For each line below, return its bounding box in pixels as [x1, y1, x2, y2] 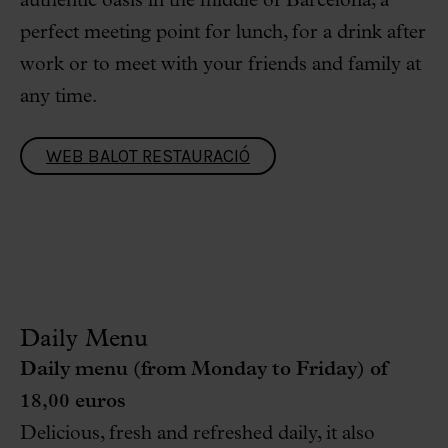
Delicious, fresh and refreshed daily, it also [20, 424, 375, 444]
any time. [20, 87, 97, 107]
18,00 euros [20, 392, 126, 412]
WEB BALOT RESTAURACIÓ [46, 145, 250, 167]
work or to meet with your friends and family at [20, 55, 421, 75]
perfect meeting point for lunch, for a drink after [20, 23, 426, 43]
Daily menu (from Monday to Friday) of [20, 360, 387, 380]
